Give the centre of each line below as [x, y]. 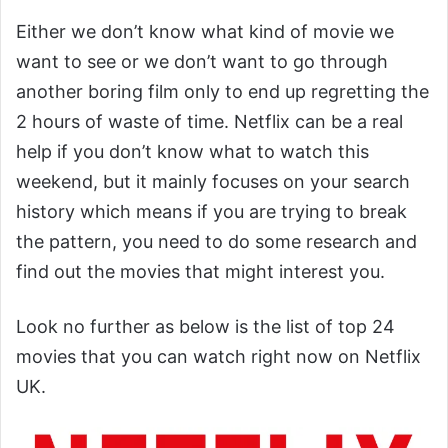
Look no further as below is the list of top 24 [205, 326]
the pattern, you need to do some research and [216, 241]
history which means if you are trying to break [211, 211]
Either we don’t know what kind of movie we [205, 31]
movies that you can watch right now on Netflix [218, 356]
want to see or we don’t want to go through [202, 61]
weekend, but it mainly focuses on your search [213, 181]
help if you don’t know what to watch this [192, 151]
